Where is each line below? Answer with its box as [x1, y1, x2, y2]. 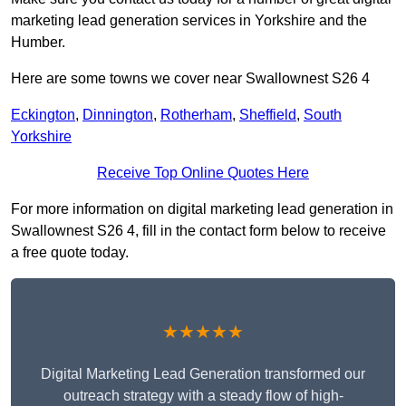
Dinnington [82, 107, 153, 123]
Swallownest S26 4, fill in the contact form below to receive [11, 223, 386, 239]
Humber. [11, 34, 65, 51]
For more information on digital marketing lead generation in [11, 201, 393, 217]
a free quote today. [11, 245, 129, 261]
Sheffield [239, 107, 296, 123]
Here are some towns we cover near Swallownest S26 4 [11, 71, 370, 87]
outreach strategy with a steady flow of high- [63, 388, 343, 404]
